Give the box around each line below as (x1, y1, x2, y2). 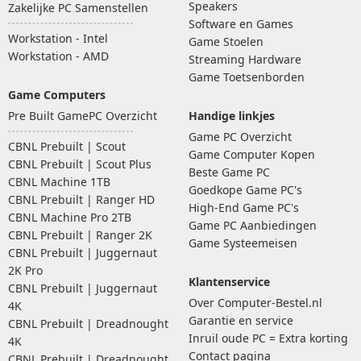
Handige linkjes (189, 107, 275, 123)
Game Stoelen (189, 33, 263, 49)
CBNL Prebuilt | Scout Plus (8, 156, 151, 172)
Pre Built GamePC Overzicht (8, 107, 157, 123)
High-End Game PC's (189, 199, 299, 215)
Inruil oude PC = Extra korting (189, 330, 348, 346)
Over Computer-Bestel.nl (189, 294, 322, 310)
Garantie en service (189, 312, 293, 328)
